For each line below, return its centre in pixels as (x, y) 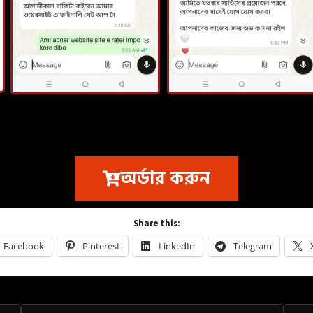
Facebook (24, 246)
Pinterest (101, 246)
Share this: (156, 223)
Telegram (253, 246)
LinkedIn (177, 246)
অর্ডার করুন (165, 179)
